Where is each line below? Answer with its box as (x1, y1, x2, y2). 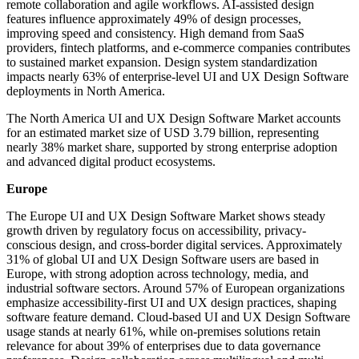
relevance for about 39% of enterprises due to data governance (6, 339, 321, 353)
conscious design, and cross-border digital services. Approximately (6, 238, 342, 252)
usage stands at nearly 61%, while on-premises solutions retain (6, 325, 321, 339)
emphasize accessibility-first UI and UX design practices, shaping (6, 296, 337, 310)
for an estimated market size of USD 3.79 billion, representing (6, 126, 319, 140)
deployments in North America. (6, 84, 165, 99)
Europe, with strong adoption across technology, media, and (6, 267, 309, 281)
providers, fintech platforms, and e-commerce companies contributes (6, 41, 350, 55)
